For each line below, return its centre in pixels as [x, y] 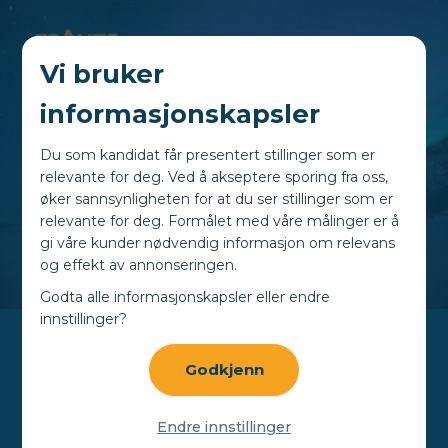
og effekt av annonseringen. [139, 264]
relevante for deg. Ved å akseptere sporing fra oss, [214, 176]
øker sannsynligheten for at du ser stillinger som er [217, 198]
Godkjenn [224, 369]
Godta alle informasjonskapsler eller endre [185, 296]
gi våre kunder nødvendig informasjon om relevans [218, 242]
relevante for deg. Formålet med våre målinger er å [220, 220]
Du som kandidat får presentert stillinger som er [208, 154]
